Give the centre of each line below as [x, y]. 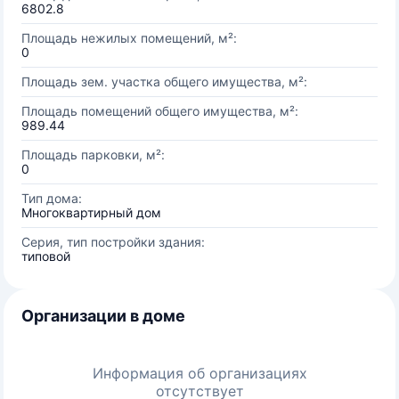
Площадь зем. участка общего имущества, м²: [164, 81]
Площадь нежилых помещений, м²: [129, 38]
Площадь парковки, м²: [93, 155]
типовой [46, 256]
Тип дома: [52, 198]
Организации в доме [103, 316]
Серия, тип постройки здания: [113, 242]
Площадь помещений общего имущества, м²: [160, 111]
